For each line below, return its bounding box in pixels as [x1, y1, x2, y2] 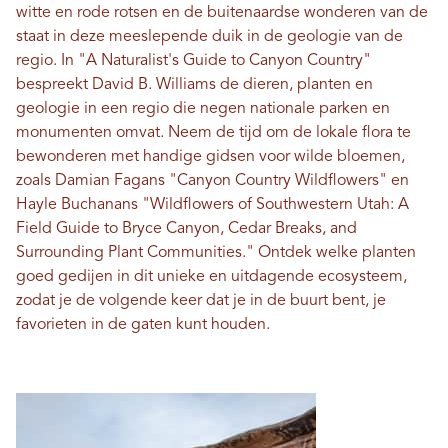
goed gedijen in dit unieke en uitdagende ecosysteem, [16, 269, 407, 286]
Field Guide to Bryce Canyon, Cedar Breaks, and [16, 221, 357, 238]
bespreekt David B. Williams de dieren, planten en [16, 77, 373, 94]
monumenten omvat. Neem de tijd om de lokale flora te [16, 125, 411, 142]
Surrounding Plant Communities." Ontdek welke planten [16, 245, 416, 262]
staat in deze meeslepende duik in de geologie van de [16, 29, 403, 46]
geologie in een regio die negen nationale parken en [16, 101, 390, 118]
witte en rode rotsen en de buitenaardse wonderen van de [16, 5, 428, 22]
